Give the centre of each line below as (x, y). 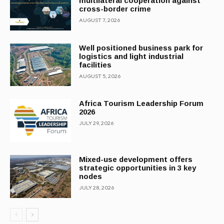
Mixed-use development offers (136, 159)
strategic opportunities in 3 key (138, 168)
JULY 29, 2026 (96, 123)
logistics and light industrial (131, 56)
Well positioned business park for (141, 47)
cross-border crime (115, 9)
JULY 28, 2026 (97, 188)
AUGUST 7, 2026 (100, 20)
